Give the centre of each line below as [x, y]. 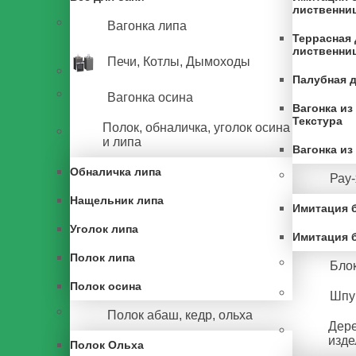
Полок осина [106, 286]
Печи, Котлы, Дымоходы [179, 62]
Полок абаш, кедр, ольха [180, 315]
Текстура [317, 121]
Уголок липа [104, 229]
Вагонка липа [147, 26]
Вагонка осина [150, 97]
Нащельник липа [117, 200]
